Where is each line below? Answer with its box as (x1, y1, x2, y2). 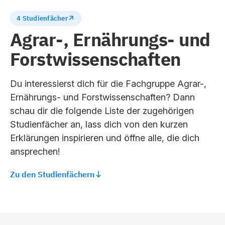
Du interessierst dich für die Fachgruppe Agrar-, (10, 78, 206, 89)
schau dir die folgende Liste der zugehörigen (10, 105, 194, 116)
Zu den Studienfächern (10, 169, 94, 179)
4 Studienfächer (17, 14, 68, 23)
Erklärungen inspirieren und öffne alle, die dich (10, 132, 199, 143)
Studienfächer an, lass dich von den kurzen (10, 119, 188, 130)
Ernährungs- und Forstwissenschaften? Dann (10, 91, 195, 102)
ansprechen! (10, 146, 60, 157)
